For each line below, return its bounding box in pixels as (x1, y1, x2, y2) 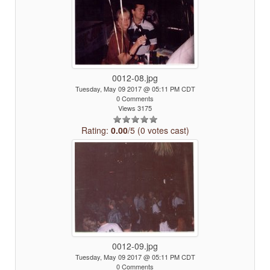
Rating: (81, 124, 111, 136)
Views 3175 (118, 103, 152, 113)
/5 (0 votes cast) (127, 124, 189, 136)
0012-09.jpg (112, 240, 158, 252)
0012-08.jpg (112, 72, 158, 84)
